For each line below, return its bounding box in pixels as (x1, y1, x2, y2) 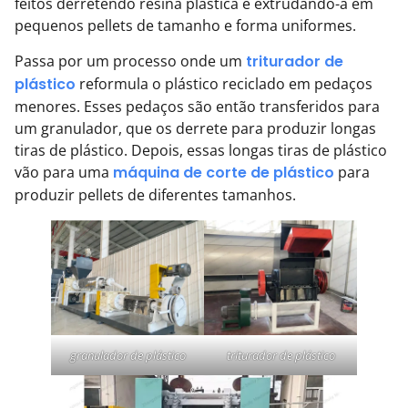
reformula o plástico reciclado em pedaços (76, 73, 372, 94)
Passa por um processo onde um (15, 50, 246, 71)
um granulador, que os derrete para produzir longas (15, 117, 376, 138)
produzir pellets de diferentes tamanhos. (15, 184, 296, 205)
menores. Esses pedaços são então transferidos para (15, 96, 380, 117)
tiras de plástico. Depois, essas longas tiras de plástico (15, 139, 387, 160)
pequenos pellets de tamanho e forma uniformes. (15, 15, 356, 36)
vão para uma (15, 161, 113, 182)
